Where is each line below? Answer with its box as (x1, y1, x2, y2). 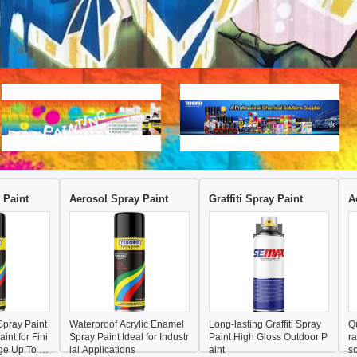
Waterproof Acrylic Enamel (69, 319, 184, 330)
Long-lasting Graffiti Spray (209, 319, 321, 330)
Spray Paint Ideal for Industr (69, 331, 189, 343)
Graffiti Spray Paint (209, 193, 303, 205)
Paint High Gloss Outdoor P (209, 331, 328, 343)
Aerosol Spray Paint (69, 193, 168, 205)
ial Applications (69, 344, 135, 355)
